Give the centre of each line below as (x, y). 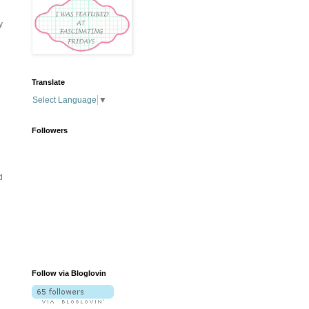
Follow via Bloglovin (69, 273)
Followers (50, 131)
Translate (48, 82)
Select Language (64, 100)
